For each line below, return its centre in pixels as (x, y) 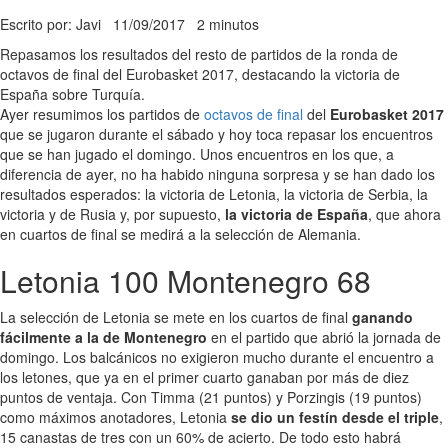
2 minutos (228, 23)
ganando (382, 316)
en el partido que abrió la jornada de (324, 336)
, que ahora (404, 213)
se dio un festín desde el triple (335, 416)
